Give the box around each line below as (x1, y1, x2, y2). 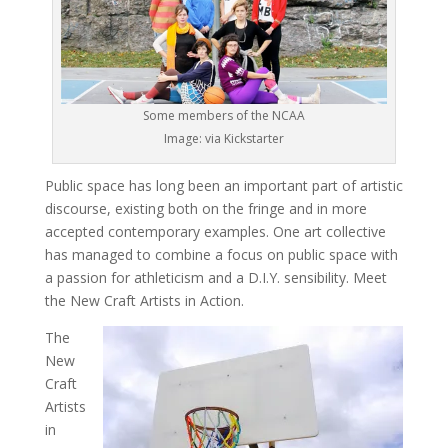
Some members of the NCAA (142, 107, 305, 125)
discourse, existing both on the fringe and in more (44, 199, 367, 219)
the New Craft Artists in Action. (44, 291, 244, 311)
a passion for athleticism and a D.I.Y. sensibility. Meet (44, 268, 387, 288)
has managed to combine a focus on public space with (44, 245, 398, 265)
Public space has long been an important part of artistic (44, 176, 403, 196)
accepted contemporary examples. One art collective (44, 222, 386, 242)
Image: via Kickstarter (163, 130, 284, 148)
